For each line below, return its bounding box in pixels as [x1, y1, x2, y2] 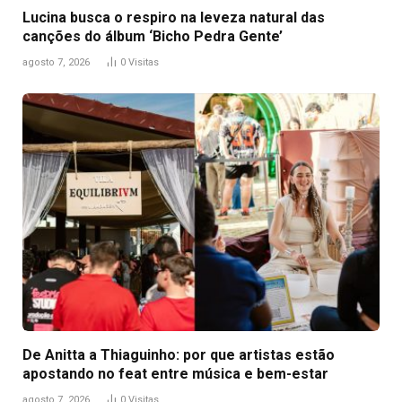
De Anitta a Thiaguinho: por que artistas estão [22, 345, 335, 363]
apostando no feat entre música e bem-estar [22, 364, 328, 382]
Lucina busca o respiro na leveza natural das [22, 8, 325, 26]
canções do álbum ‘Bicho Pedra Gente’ [22, 27, 283, 45]
